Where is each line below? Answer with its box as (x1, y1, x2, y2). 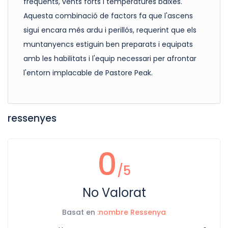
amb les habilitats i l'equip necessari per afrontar (23, 53, 196, 64)
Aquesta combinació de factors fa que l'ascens (23, 11, 193, 21)
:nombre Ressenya (97, 207, 166, 218)
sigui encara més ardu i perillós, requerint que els (23, 25, 196, 36)
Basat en (62, 207, 97, 218)
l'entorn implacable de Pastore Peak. (23, 68, 153, 78)
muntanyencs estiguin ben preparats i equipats (23, 39, 193, 50)
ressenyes (8, 111, 56, 126)
